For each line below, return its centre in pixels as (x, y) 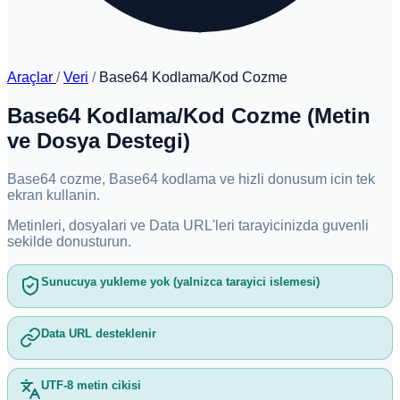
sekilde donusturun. (69, 241)
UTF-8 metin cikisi (91, 386)
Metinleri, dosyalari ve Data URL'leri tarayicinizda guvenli (188, 225)
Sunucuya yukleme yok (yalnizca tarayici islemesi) (180, 282)
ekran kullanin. (54, 195)
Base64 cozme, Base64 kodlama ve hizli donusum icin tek (191, 179)
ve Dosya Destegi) (99, 140)
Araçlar (32, 77)
